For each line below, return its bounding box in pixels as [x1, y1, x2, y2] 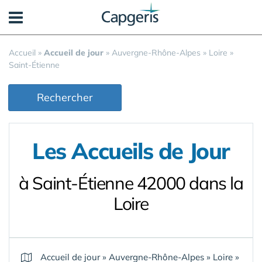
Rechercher [37, 91, 93, 104]
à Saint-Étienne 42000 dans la [19, 172, 243, 194]
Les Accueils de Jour [32, 137, 230, 165]
